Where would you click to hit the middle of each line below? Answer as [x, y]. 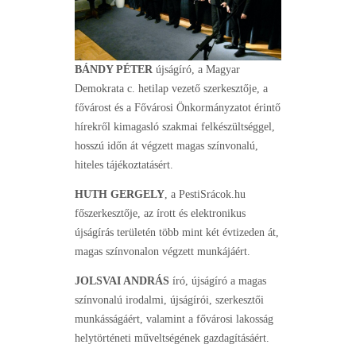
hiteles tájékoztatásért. [124, 165]
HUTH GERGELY [120, 195]
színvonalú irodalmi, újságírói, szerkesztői [169, 300]
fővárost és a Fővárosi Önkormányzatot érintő [178, 108]
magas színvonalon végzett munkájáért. [163, 252]
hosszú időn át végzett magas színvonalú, [166, 146]
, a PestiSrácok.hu [205, 195]
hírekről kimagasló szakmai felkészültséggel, [175, 127]
